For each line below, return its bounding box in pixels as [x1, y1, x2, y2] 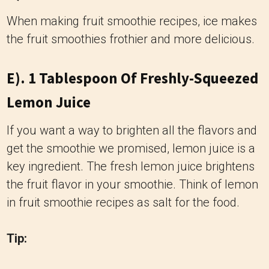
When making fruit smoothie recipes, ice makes [7, 14, 257, 28]
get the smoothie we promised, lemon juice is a [7, 141, 255, 156]
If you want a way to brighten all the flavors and [7, 123, 257, 138]
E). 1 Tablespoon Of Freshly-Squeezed [7, 68, 258, 88]
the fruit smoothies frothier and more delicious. [7, 32, 255, 46]
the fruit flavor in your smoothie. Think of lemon [7, 177, 258, 192]
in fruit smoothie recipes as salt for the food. [7, 195, 240, 210]
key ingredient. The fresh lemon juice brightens [7, 159, 255, 174]
